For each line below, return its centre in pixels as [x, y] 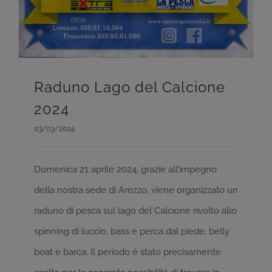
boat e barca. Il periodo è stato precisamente [127, 252]
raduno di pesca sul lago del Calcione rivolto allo [135, 210]
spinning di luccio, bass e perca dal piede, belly [132, 231]
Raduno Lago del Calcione [130, 87]
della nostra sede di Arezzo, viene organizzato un [136, 190]
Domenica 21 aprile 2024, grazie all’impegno [125, 169]
